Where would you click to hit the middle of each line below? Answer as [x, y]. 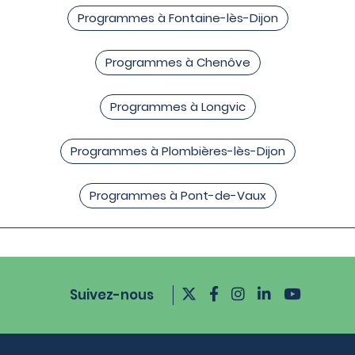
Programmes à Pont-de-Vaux [177, 196]
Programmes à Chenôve [177, 63]
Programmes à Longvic [177, 107]
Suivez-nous [111, 295]
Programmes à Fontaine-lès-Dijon [177, 18]
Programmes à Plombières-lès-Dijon [177, 151]
